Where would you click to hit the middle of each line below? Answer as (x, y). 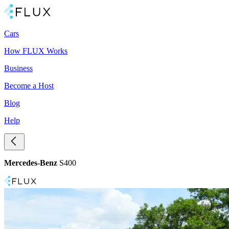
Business (18, 68)
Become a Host (29, 86)
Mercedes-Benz (31, 163)
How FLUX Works (36, 51)
